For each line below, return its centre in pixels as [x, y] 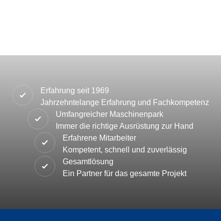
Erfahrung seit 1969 [74, 91]
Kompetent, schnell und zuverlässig [125, 150]
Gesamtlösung [88, 162]
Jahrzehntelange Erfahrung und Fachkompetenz [125, 102]
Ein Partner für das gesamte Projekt [125, 173]
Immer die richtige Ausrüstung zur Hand [125, 126]
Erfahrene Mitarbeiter [99, 138]
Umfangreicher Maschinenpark [110, 114]
